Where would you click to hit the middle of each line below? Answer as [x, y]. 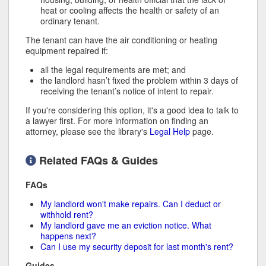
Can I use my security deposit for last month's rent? [137, 247]
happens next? [68, 236]
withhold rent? [67, 215]
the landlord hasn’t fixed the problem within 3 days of [139, 80]
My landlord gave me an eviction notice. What [126, 225]
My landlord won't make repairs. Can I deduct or [131, 204]
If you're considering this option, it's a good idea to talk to [132, 110]
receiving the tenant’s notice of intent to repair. [128, 91]
